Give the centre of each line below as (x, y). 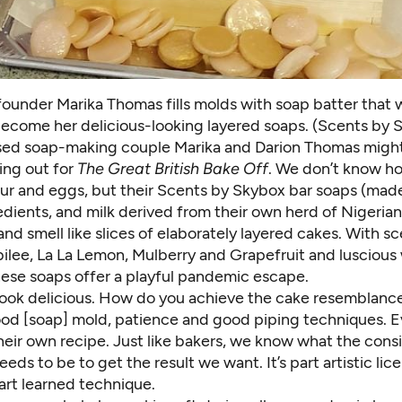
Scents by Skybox (221, 191)
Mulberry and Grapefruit (218, 255)
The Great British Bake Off (173, 169)
